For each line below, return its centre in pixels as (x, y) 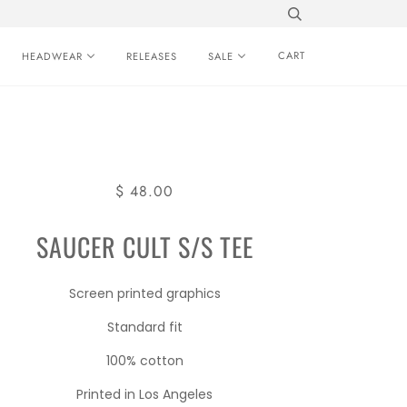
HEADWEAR (52, 56)
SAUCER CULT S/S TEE (144, 247)
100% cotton (144, 361)
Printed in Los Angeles (145, 394)
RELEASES (152, 56)
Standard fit (144, 327)
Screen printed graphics (144, 293)
